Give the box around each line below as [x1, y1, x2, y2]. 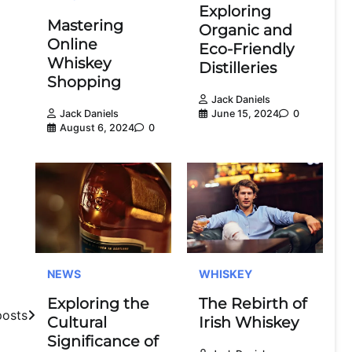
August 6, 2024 [60, 121, 134, 134]
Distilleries [199, 58, 277, 77]
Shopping [47, 72, 121, 91]
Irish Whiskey [199, 313, 299, 332]
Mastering [47, 16, 123, 35]
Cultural [47, 313, 107, 332]
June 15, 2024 [211, 107, 279, 119]
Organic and [199, 20, 292, 39]
